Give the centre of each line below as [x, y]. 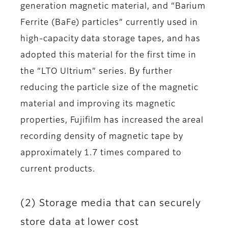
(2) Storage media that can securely [111, 204]
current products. [58, 170]
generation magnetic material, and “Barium [113, 7]
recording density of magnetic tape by [102, 137]
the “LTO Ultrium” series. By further [96, 72]
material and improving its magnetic [98, 105]
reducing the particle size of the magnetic [110, 88]
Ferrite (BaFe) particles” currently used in [109, 23]
